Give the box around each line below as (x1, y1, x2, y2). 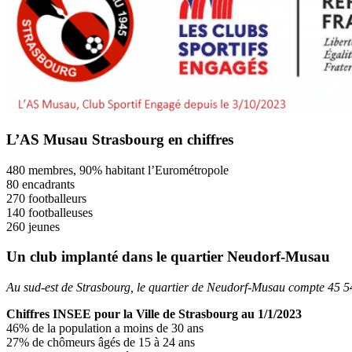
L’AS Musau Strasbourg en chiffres (6, 130, 233, 148)
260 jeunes (6, 219, 60, 233)
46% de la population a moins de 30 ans (6, 321, 203, 335)
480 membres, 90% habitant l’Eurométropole (6, 163, 229, 177)
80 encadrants (6, 177, 75, 191)
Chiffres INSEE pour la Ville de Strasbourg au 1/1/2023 (6, 307, 302, 321)
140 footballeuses (6, 205, 93, 219)
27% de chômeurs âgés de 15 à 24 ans (6, 335, 195, 350)
